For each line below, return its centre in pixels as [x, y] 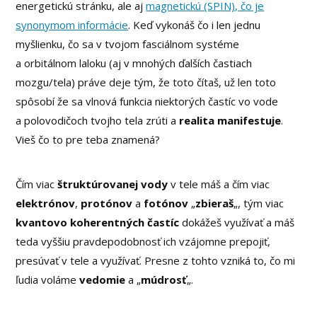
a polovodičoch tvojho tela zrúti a [98, 121]
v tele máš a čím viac [219, 184]
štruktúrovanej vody [113, 184]
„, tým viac [259, 203]
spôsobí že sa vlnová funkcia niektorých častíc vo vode [147, 102]
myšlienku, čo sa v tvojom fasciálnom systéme [128, 44]
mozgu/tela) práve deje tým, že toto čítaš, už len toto [146, 82]
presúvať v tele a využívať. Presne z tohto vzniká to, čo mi [156, 261]
